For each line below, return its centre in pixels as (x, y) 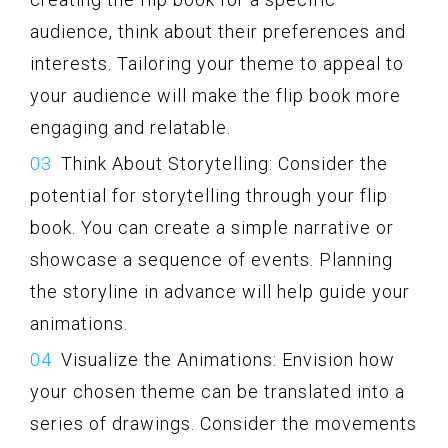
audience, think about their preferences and (218, 31)
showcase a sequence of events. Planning (211, 259)
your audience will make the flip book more (215, 95)
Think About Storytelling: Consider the (224, 163)
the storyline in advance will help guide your (220, 291)
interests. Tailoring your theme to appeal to (217, 63)
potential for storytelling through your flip (209, 195)
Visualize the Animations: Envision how (228, 359)
